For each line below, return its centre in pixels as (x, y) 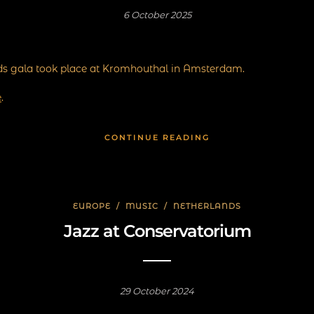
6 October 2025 (157, 15)
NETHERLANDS (207, 206)
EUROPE (92, 206)
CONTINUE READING (157, 138)
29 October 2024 (157, 291)
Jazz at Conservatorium (157, 231)
